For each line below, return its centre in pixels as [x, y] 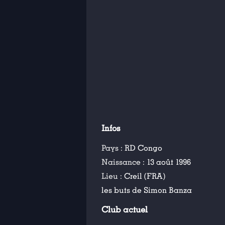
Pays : [113, 148]
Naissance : [124, 162]
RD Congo [143, 148]
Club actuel [125, 210]
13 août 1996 [169, 162]
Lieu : [113, 176]
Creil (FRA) [145, 176]
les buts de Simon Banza [147, 190]
